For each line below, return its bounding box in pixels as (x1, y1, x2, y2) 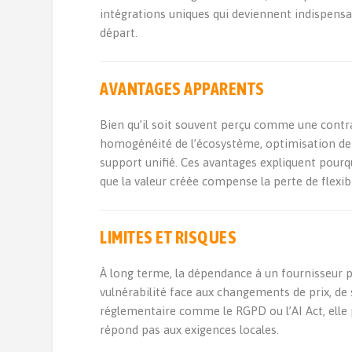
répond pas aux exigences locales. (100, 323, 280, 336)
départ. (100, 26, 138, 39)
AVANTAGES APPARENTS (100, 79, 265, 99)
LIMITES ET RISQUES (100, 227, 237, 247)
